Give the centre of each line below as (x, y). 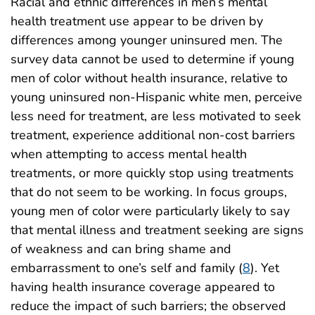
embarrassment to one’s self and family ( (127, 268)
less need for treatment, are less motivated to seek (156, 116)
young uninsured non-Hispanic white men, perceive (156, 97)
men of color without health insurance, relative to (149, 78)
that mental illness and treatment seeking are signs (157, 230)
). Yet (265, 268)
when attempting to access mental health (129, 154)
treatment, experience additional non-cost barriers (153, 135)
